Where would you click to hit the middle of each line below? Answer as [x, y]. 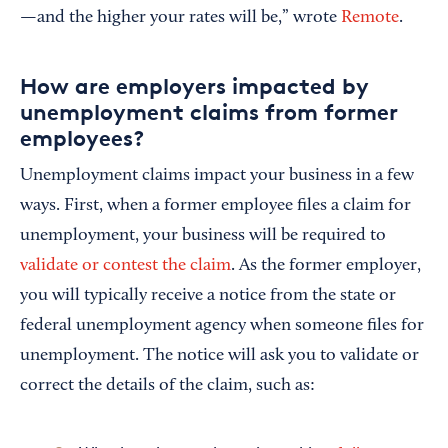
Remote [370, 17]
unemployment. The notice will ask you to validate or [219, 355]
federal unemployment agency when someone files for [222, 325]
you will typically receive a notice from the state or [208, 295]
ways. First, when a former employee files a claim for [215, 205]
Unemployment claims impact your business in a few [217, 175]
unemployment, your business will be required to [203, 235]
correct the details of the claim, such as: [167, 385]
